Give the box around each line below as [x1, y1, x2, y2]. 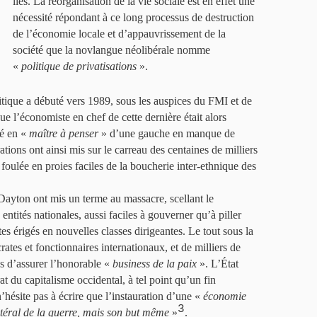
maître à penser [29, 127, 98, 139]
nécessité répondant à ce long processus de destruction [13, 11, 254, 23]
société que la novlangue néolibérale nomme [13, 44, 210, 56]
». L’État [197, 258, 238, 270]
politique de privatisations [21, 60, 137, 72]
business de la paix [113, 258, 197, 270]
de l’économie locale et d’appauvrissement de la [13, 28, 226, 40]
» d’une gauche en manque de [98, 127, 235, 139]
